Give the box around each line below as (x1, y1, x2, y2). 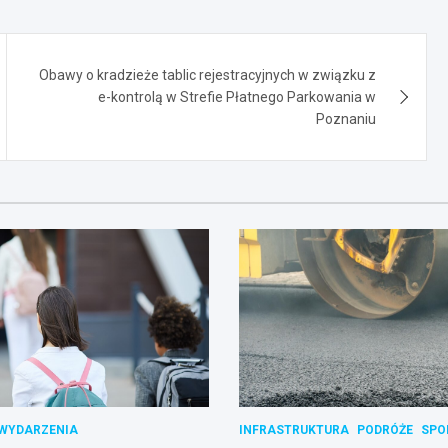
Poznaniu (316, 110, 377, 127)
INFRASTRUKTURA (239, 423, 349, 438)
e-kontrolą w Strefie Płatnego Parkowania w (98, 88, 377, 105)
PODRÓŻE (357, 423, 413, 438)
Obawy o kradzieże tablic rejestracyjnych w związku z (39, 66, 377, 83)
